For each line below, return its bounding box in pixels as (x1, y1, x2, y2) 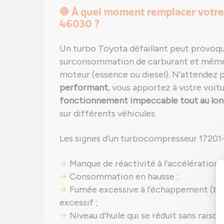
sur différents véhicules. (59, 108, 156, 119)
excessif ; (59, 197, 98, 208)
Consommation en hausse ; (69, 171, 179, 182)
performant (59, 82, 108, 93)
